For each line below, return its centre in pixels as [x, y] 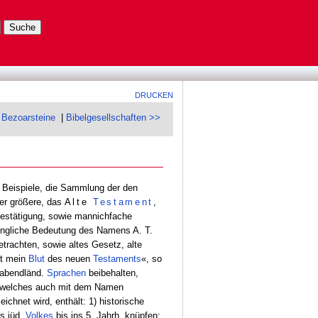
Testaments [117, 258]
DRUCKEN [154, 95]
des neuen [68, 258]
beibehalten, [112, 273]
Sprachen [66, 273]
